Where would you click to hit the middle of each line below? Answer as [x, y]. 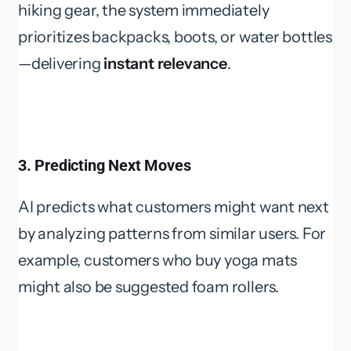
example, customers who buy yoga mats [158, 261]
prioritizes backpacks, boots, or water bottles [175, 37]
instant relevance [165, 64]
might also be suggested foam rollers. [148, 287]
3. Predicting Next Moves [105, 166]
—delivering [61, 64]
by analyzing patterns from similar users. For [172, 234]
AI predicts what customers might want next [174, 207]
